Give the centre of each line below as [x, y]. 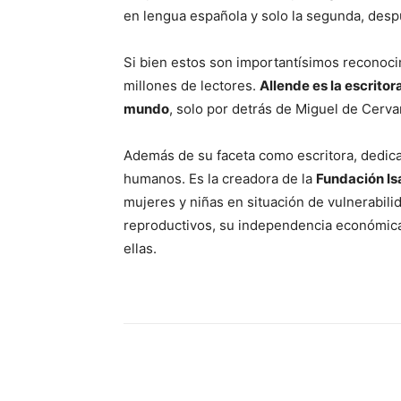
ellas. [140, 249]
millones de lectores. [192, 86]
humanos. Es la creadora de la [220, 179]
